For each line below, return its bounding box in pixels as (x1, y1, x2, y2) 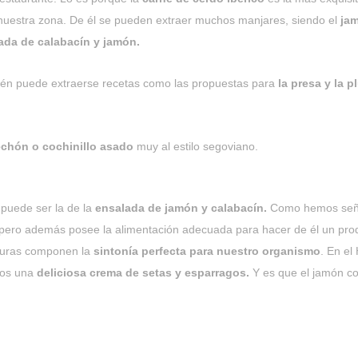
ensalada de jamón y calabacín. (95, 201, 267, 214)
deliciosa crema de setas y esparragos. (37, 266, 249, 279)
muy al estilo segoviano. (133, 140, 258, 153)
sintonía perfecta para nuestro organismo (90, 245, 320, 257)
